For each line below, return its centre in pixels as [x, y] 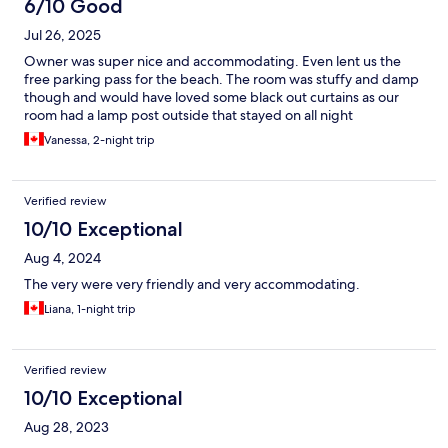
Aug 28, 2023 [66, 427]
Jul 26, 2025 [62, 35]
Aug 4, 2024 [62, 258]
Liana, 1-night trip [90, 309]
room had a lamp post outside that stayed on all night [188, 115]
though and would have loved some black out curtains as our [211, 97]
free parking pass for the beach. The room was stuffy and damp [221, 79]
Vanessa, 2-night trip [99, 140]
